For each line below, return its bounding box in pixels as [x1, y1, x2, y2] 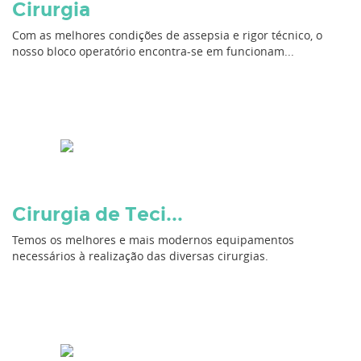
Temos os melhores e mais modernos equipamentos [12, 232, 294, 247]
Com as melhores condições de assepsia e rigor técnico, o [12, 27, 322, 43]
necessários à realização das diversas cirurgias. [12, 248, 268, 263]
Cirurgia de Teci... [12, 202, 183, 226]
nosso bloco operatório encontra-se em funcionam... [12, 44, 294, 59]
